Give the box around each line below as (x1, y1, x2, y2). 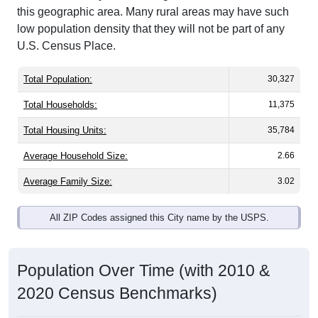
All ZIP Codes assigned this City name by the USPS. (49, 212, 269, 224)
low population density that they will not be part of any (17, 23, 285, 35)
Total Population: (23, 74, 92, 85)
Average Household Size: (23, 150, 128, 162)
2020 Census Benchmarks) (17, 284, 217, 303)
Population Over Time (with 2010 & (17, 261, 270, 280)
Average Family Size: (23, 176, 112, 187)
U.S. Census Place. (17, 40, 116, 53)
